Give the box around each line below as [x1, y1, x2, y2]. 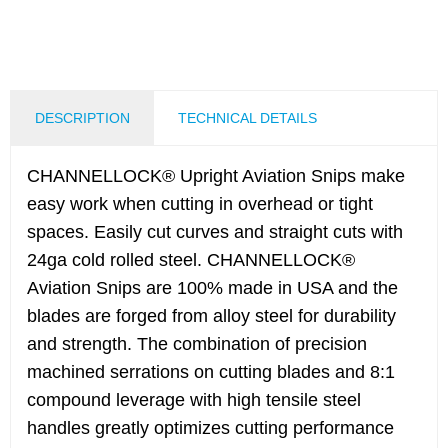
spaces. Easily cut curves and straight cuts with [27, 222, 403, 242]
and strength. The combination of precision [27, 334, 367, 354]
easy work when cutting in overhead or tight [27, 194, 373, 214]
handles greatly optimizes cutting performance [27, 418, 394, 438]
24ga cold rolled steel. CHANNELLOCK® [27, 250, 355, 270]
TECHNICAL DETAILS [178, 110, 317, 126]
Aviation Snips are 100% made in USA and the [27, 278, 398, 298]
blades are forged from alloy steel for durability [27, 306, 396, 326]
